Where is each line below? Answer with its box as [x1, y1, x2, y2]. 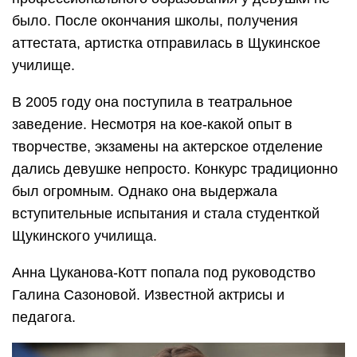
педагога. [12, 309, 76, 326]
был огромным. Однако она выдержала [12, 183, 277, 200]
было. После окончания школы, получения [12, 13, 298, 29]
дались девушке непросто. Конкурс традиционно [12, 161, 338, 178]
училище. [12, 57, 75, 74]
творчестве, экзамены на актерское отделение [12, 139, 323, 155]
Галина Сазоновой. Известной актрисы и [12, 287, 284, 304]
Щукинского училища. [12, 228, 157, 245]
